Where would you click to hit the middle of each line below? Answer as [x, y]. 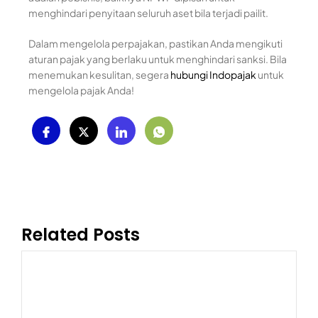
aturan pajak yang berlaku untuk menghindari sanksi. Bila [158, 59]
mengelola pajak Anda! [81, 90]
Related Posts [81, 235]
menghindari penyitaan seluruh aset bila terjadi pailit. [148, 13]
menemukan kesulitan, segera [99, 75]
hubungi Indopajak [213, 75]
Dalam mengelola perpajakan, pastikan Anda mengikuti [155, 43]
